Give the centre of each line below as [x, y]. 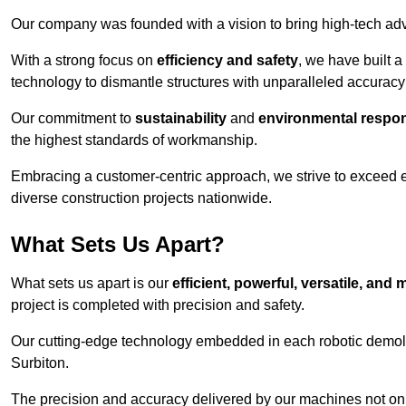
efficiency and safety [227, 61]
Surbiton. [40, 363]
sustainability [181, 119]
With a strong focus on [84, 61]
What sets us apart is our [92, 284]
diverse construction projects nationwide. [141, 198]
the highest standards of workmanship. [134, 140]
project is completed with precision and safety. [158, 305]
